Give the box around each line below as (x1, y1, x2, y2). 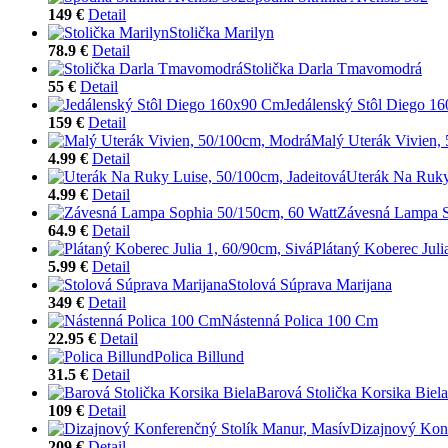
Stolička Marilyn (169, 23, 274, 41)
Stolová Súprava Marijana (228, 275, 392, 293)
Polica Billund (154, 347, 244, 365)
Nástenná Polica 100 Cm (221, 311, 378, 329)
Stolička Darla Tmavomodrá (243, 59, 422, 77)
